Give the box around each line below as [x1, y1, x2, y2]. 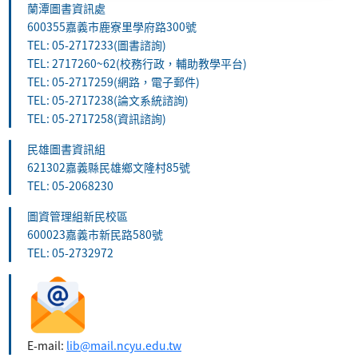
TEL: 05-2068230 [27, 177, 113, 193]
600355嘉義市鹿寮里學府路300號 [27, 18, 197, 34]
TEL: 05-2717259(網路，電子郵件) [27, 73, 200, 89]
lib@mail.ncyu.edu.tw [66, 336, 181, 353]
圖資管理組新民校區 [27, 207, 128, 224]
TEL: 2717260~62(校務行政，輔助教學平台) [27, 54, 247, 71]
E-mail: [27, 336, 66, 353]
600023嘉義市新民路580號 [27, 225, 163, 242]
